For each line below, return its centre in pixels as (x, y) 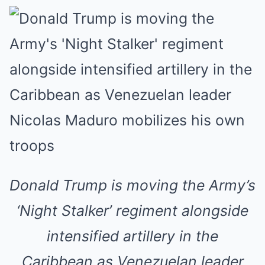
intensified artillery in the (132, 236)
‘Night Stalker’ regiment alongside (132, 211)
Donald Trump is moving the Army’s (132, 185)
